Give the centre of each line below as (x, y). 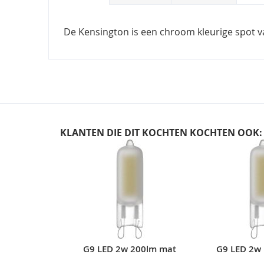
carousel (85, 158)
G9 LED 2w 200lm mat (130, 249)
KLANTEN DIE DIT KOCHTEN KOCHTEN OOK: (161, 133)
